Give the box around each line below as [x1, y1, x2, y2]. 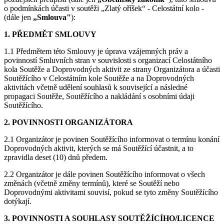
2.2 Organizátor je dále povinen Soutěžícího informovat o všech [4, 170, 205, 178]
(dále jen [4, 13, 33, 21]
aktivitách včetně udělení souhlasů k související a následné [4, 83, 187, 91]
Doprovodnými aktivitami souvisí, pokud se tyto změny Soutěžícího [4, 188, 218, 196]
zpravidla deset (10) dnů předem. [4, 153, 107, 161]
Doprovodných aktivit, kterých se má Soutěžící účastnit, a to [4, 144, 193, 152]
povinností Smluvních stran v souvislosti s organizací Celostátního [4, 56, 212, 64]
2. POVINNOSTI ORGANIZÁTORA [4, 118, 133, 126]
